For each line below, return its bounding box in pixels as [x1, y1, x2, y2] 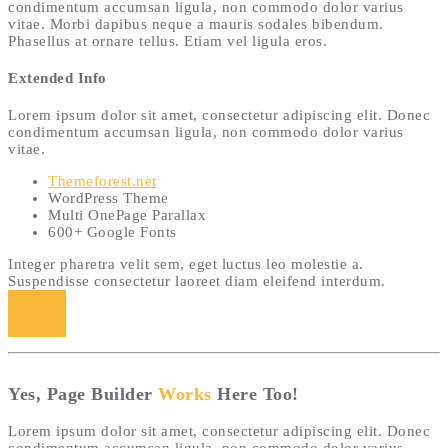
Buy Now [8, 306, 66, 322]
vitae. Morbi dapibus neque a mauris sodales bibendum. [8, 16, 384, 33]
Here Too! [211, 384, 299, 405]
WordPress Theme [48, 190, 169, 207]
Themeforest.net [48, 173, 157, 190]
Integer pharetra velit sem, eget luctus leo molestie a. [8, 256, 364, 273]
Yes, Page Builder [8, 384, 158, 405]
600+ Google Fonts [48, 224, 177, 241]
